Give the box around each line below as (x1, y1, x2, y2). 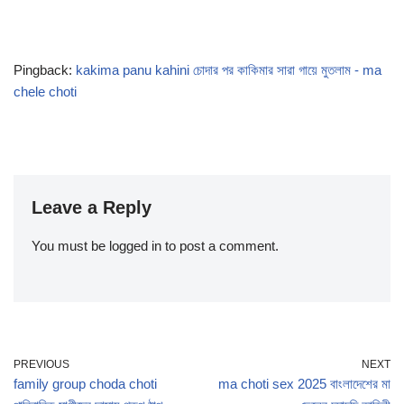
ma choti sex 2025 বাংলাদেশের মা (218, 376, 390, 392)
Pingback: (14, 62, 76, 78)
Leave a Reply (32, 197, 151, 218)
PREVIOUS (14, 358, 69, 372)
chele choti (14, 84, 77, 100)
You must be (32, 238, 109, 254)
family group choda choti (14, 376, 157, 392)
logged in (109, 238, 161, 254)
